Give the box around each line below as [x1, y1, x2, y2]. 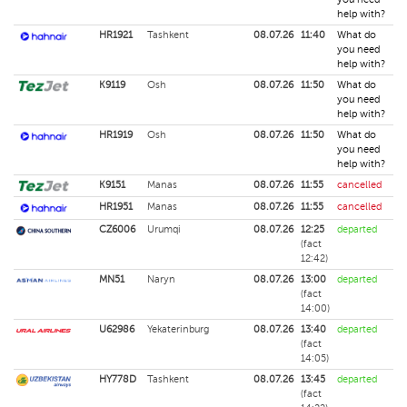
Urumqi [147, 223, 181, 235]
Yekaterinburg [147, 323, 209, 335]
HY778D [99, 373, 136, 385]
